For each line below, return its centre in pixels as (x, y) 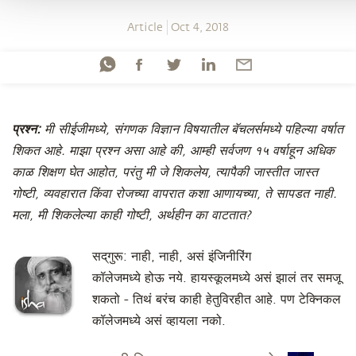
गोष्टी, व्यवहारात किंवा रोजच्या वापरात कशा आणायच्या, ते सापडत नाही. (174, 194)
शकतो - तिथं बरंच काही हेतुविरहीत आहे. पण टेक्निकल (217, 300)
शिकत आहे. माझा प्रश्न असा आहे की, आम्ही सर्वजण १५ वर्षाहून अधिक (173, 151)
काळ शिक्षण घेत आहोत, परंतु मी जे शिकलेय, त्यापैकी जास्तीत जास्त (165, 172)
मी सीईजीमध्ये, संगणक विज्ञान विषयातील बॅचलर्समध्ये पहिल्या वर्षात (194, 130)
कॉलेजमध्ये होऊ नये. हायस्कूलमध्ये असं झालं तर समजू (217, 278)
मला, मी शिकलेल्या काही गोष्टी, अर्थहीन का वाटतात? (132, 215)
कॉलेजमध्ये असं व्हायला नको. (161, 321)
